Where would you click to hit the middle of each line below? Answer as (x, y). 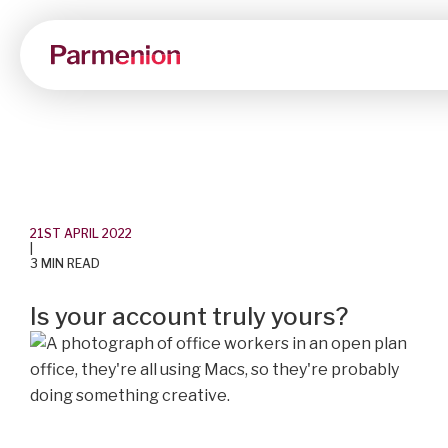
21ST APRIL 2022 (81, 233)
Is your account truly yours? (189, 316)
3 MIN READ (65, 263)
